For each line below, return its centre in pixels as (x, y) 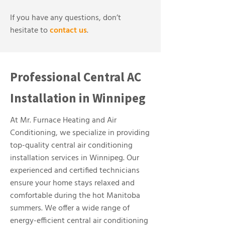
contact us (68, 31)
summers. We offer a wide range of (70, 208)
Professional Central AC (76, 77)
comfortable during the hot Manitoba (75, 196)
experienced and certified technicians (75, 171)
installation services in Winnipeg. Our (75, 158)
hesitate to (30, 31)
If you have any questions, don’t (66, 18)
